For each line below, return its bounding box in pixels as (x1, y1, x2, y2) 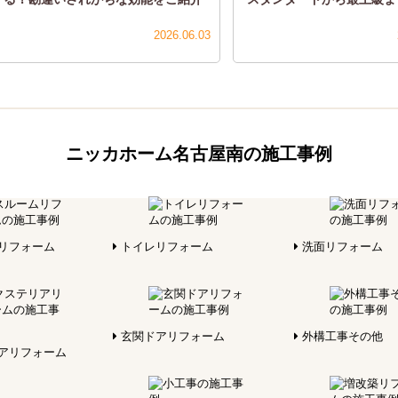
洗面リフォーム (298, 239, 383, 253)
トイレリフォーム (117, 239, 213, 253)
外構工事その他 (298, 329, 383, 343)
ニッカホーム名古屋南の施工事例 (66, 143, 332, 163)
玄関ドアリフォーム (117, 329, 225, 343)
